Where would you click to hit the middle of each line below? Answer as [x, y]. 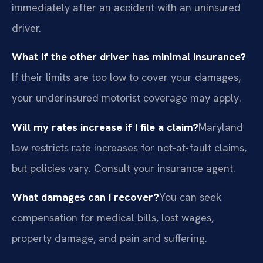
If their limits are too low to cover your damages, [126, 77]
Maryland [221, 127]
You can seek [190, 197]
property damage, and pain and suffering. [109, 238]
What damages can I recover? [85, 197]
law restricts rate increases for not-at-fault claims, [129, 147]
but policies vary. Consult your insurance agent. [124, 168]
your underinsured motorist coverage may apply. [127, 98]
